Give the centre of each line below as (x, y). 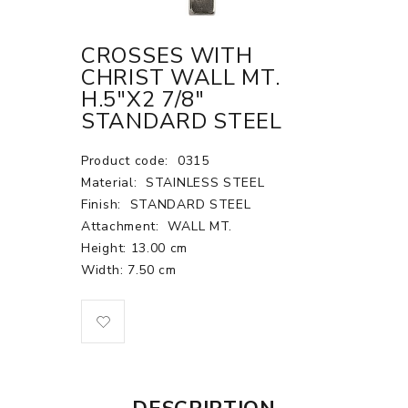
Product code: (127, 161)
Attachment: (122, 226)
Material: (111, 183)
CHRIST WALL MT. (181, 77)
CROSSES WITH (167, 56)
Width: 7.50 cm (129, 270)
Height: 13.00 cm (135, 248)
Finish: (103, 204)
